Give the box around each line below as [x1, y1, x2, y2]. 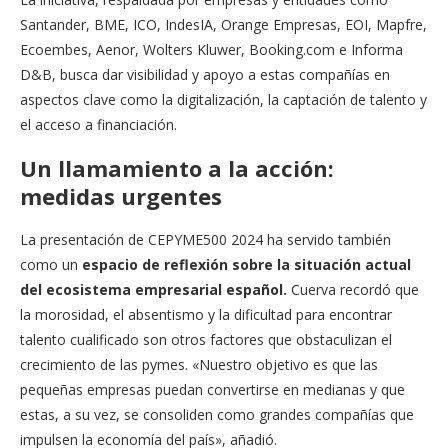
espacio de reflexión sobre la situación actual [78, 254, 411, 274]
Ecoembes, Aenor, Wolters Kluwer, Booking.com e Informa [20, 39, 403, 59]
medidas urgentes [20, 180, 222, 211]
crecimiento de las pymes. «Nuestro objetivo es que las [20, 354, 378, 374]
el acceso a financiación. [20, 114, 177, 134]
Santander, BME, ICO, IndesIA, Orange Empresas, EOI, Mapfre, [20, 14, 427, 34]
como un [20, 254, 78, 274]
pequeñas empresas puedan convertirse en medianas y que [20, 379, 405, 399]
